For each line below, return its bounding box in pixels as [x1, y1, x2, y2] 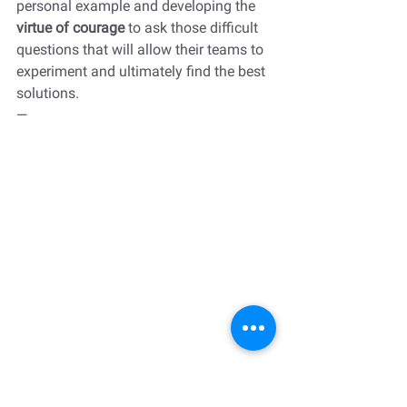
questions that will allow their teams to [16, 40, 267, 58]
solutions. [16, 84, 83, 102]
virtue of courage [16, 18, 128, 36]
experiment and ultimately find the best [16, 62, 269, 80]
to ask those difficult [128, 18, 262, 36]
